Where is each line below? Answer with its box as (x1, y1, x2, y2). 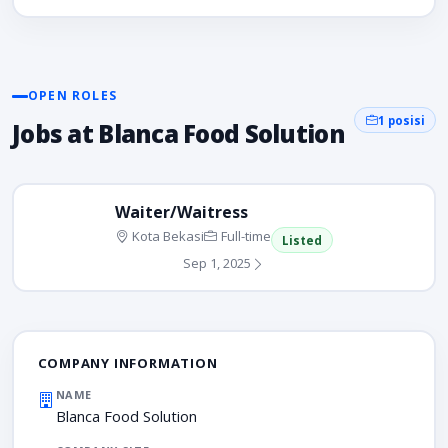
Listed (282, 232, 322, 248)
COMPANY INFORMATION (37, 353, 218, 372)
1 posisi (377, 112, 425, 128)
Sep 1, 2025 (183, 254, 251, 273)
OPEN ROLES (28, 87, 117, 105)
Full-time (220, 227, 271, 246)
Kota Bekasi (131, 227, 204, 246)
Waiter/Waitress (114, 201, 248, 224)
